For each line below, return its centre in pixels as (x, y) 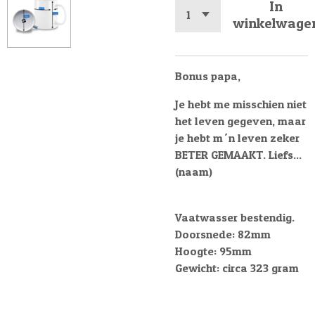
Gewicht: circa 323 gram (237, 268)
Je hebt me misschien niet (241, 104)
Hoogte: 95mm (213, 251)
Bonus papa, (208, 76)
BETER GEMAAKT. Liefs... (238, 155)
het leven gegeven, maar (240, 121)
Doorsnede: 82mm (223, 234)
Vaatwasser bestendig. (235, 217)
